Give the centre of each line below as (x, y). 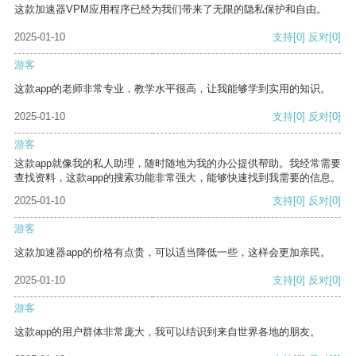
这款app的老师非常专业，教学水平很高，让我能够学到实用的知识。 (172, 89)
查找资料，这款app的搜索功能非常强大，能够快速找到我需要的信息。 (178, 178)
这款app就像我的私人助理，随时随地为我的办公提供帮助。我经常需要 (178, 164)
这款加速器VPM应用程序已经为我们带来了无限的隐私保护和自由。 (170, 10)
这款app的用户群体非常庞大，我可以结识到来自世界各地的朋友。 (167, 332)
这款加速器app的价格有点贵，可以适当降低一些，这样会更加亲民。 (172, 253)
